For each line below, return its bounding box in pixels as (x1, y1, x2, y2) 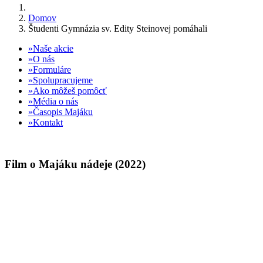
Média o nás (33, 96, 78, 106)
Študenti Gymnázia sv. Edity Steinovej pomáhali (28, 23, 207, 33)
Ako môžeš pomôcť (33, 86, 107, 96)
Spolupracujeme (33, 75, 93, 85)
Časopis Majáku (33, 107, 93, 117)
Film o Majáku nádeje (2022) (5, 157, 146, 170)
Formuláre (33, 65, 71, 75)
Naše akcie (33, 43, 73, 53)
